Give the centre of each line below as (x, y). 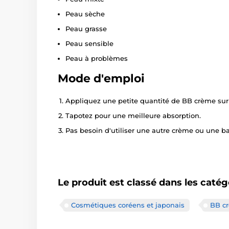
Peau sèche (85, 14)
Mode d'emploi (101, 79)
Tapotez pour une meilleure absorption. (133, 116)
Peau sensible (89, 44)
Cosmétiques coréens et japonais (128, 205)
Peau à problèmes (97, 59)
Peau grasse (86, 29)
